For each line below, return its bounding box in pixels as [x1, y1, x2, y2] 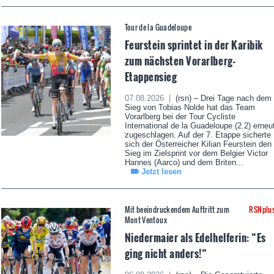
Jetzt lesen [141, 167, 182, 177]
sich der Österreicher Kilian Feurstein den [124, 139, 272, 149]
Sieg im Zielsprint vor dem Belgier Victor [124, 149, 268, 158]
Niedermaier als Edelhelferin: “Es [124, 229, 266, 246]
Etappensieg [124, 68, 177, 85]
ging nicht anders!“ [124, 245, 207, 262]
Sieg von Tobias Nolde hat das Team [124, 103, 255, 113]
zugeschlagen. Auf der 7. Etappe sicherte [124, 130, 271, 140]
